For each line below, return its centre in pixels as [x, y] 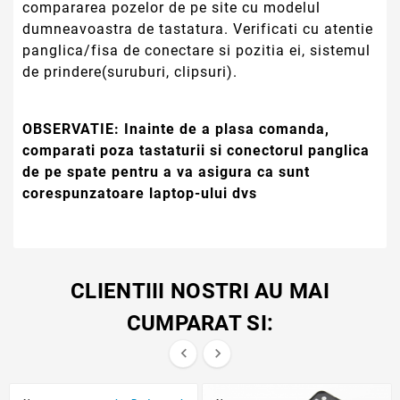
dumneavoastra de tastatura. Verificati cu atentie [198, 29]
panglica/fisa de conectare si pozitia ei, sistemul [196, 50]
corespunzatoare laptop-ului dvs [140, 193]
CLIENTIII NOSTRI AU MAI [200, 292]
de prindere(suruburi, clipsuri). [130, 71]
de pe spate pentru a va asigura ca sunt [166, 171]
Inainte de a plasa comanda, [227, 129]
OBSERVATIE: [71, 129]
